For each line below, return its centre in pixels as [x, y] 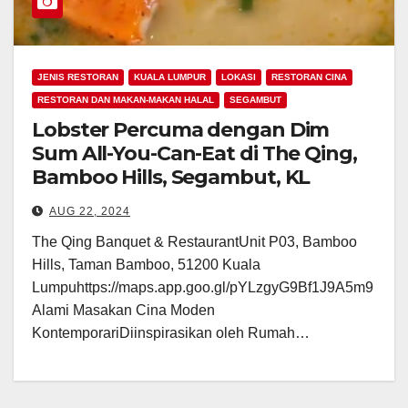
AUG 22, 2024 [90, 212]
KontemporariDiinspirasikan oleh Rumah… [171, 333]
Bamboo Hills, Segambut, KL [171, 178]
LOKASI [239, 77]
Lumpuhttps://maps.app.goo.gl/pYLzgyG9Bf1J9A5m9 [203, 288]
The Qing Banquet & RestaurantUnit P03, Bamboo [194, 242]
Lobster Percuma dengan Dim [181, 130]
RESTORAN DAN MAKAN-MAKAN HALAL [126, 100]
